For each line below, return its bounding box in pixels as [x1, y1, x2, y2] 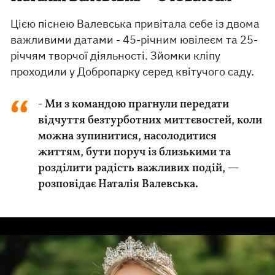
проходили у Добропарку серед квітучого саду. [10, 64, 257, 79]
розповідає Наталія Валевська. [38, 179, 199, 190]
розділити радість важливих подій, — [38, 163, 239, 174]
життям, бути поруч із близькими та [38, 147, 231, 158]
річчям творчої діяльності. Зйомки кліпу [10, 48, 221, 63]
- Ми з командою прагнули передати [38, 99, 230, 110]
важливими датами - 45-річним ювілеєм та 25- [10, 33, 258, 47]
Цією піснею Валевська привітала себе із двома [10, 17, 260, 31]
